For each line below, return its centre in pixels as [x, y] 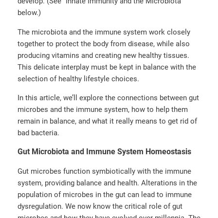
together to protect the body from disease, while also [104, 44]
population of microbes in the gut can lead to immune [105, 194]
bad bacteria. [39, 133]
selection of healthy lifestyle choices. [79, 79]
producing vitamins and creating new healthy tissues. [103, 55]
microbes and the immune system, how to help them [103, 109]
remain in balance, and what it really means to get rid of [107, 121]
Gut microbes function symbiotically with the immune [104, 171]
